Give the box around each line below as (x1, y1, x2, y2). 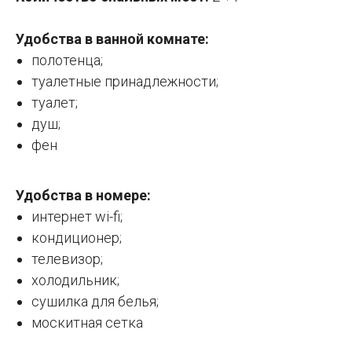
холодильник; (31, 271, 119, 288)
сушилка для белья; (31, 292, 159, 310)
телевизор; (31, 250, 103, 267)
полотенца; (31, 51, 103, 68)
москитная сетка (31, 313, 143, 331)
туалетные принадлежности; (31, 72, 218, 90)
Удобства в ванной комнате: (16, 30, 209, 47)
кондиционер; (31, 229, 122, 246)
